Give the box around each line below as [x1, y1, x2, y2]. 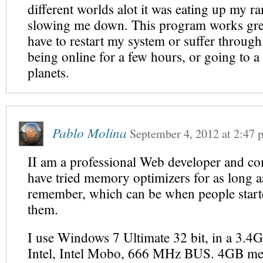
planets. [28, 63, 69, 82]
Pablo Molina [52, 123, 127, 141]
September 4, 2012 [130, 126, 219, 141]
